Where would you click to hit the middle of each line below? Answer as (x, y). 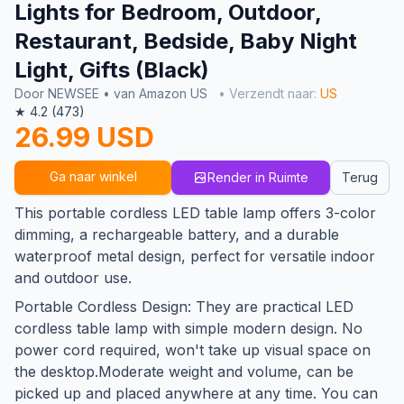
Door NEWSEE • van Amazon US (113, 93)
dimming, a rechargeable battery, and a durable (177, 234)
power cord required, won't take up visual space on (193, 349)
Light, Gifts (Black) (112, 69)
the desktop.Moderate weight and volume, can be (184, 371)
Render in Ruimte (258, 177)
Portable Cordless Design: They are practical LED (184, 306)
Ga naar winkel (93, 176)
